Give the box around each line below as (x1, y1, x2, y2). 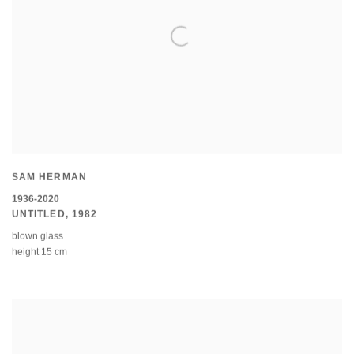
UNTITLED (12, 209, 66, 220)
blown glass (12, 232, 63, 243)
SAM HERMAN (12, 171, 87, 183)
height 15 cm (12, 247, 67, 259)
